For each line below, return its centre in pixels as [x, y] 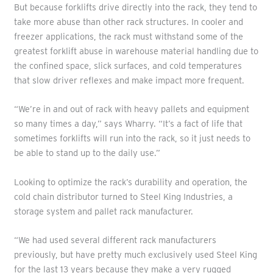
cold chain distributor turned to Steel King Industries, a [123, 197]
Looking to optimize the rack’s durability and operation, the [130, 182]
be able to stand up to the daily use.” [87, 153]
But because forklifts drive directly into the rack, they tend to [135, 7]
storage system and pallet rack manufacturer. [103, 211]
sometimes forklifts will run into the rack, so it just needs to [132, 139]
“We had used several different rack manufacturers [115, 240]
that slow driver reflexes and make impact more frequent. [129, 80]
